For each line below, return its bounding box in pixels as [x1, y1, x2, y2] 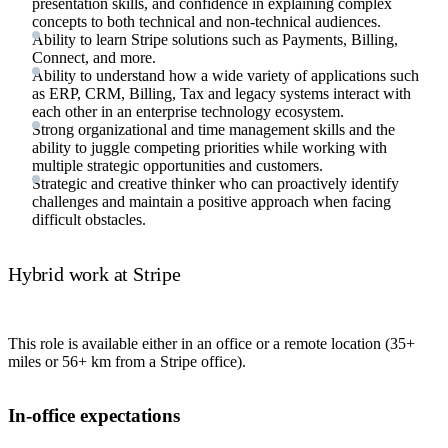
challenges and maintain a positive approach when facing [32, 193, 391, 211]
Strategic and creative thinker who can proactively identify [32, 175, 399, 193]
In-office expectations [8, 405, 180, 427]
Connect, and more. [32, 49, 156, 67]
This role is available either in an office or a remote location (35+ [8, 334, 415, 352]
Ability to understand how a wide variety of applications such [32, 67, 419, 85]
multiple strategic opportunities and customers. [32, 157, 323, 175]
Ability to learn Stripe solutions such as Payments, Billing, [32, 31, 398, 49]
